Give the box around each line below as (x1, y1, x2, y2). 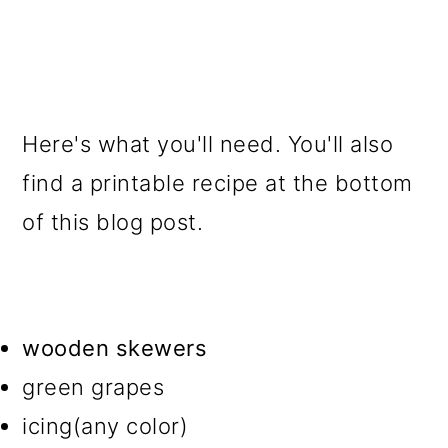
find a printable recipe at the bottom (22, 170, 413, 196)
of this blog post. (22, 209, 204, 235)
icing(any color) (22, 413, 189, 439)
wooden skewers (22, 335, 208, 361)
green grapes (22, 374, 165, 400)
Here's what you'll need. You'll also (22, 131, 394, 157)
